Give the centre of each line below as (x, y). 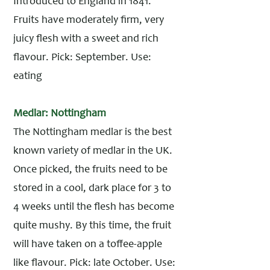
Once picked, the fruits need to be (90, 170)
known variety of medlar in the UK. (93, 151)
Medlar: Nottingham (60, 114)
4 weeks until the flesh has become (94, 207)
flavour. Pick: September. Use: (82, 58)
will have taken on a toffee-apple (88, 245)
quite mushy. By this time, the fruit (92, 226)
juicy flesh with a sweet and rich (86, 39)
